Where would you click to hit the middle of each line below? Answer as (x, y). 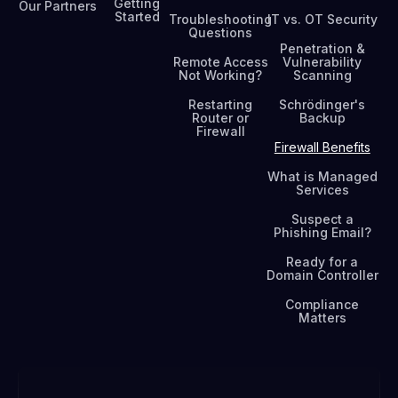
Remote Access (220, 62)
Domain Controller (322, 275)
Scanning (322, 75)
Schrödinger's (322, 104)
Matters (322, 318)
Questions (221, 32)
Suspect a (322, 219)
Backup (322, 118)
